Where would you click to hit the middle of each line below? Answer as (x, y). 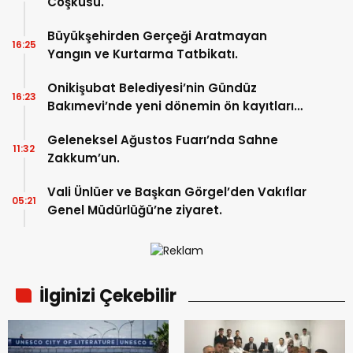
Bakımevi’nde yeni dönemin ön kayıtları (171, 106)
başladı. (72, 124)
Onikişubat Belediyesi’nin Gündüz (152, 88)
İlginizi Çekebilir (108, 296)
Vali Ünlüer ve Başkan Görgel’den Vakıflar (177, 192)
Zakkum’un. (84, 158)
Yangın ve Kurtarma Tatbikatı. (143, 54)
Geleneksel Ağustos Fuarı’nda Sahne (163, 140)
